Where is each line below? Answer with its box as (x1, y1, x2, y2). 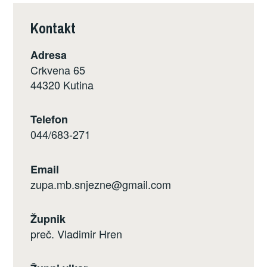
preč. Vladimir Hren (30, 225, 123, 241)
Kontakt (30, 18, 76, 38)
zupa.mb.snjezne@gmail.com (30, 176, 172, 192)
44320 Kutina (30, 76, 94, 92)
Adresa (30, 46, 67, 63)
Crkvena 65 (30, 61, 86, 77)
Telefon (30, 111, 69, 128)
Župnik (30, 210, 66, 226)
